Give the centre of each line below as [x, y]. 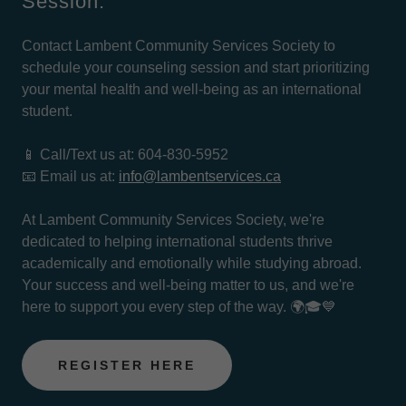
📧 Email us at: [70, 176]
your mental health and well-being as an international [192, 89]
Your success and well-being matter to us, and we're [188, 285]
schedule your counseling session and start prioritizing [196, 68]
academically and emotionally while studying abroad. [192, 263]
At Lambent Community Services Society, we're [173, 220]
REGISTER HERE [127, 365]
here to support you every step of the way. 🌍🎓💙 [179, 307]
